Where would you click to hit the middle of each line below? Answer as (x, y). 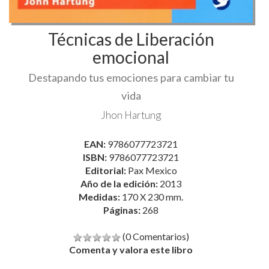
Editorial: (106, 119)
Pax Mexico (152, 119)
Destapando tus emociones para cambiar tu (131, 27)
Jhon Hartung (131, 64)
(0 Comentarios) (156, 186)
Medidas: (100, 146)
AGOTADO (131, 244)
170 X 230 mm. (153, 146)
